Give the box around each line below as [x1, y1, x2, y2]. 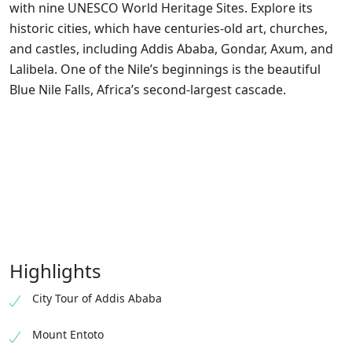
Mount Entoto [32, 327, 104, 342]
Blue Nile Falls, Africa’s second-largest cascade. [9, 81, 286, 98]
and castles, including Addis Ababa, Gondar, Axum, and [9, 40, 333, 57]
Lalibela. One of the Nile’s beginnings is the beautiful [9, 60, 321, 78]
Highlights [9, 258, 101, 284]
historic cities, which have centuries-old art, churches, [9, 20, 328, 37]
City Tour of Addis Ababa [32, 291, 162, 306]
